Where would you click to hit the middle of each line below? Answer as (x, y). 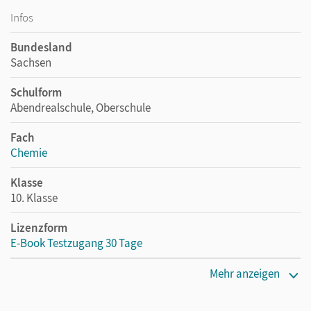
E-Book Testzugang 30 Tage (76, 243)
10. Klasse (34, 197)
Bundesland (41, 47)
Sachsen (31, 62)
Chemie (29, 152)
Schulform (36, 92)
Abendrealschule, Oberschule (81, 107)
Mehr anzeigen (245, 273)
